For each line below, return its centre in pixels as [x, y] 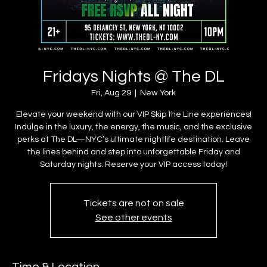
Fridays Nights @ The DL [133, 77]
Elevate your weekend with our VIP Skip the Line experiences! [133, 115]
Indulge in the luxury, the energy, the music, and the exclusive [133, 127]
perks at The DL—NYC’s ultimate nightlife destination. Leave [133, 140]
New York [158, 93]
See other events [133, 218]
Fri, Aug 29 [111, 93]
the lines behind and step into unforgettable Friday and [133, 152]
